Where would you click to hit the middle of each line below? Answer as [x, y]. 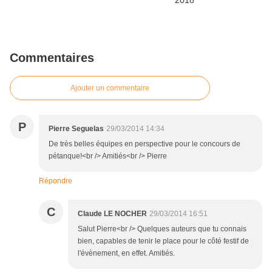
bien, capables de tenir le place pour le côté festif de [163, 241]
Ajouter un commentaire [110, 88]
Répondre [56, 181]
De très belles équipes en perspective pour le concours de [144, 144]
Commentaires [52, 58]
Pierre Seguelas [76, 129]
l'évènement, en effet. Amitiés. [126, 253]
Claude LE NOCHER [112, 214]
